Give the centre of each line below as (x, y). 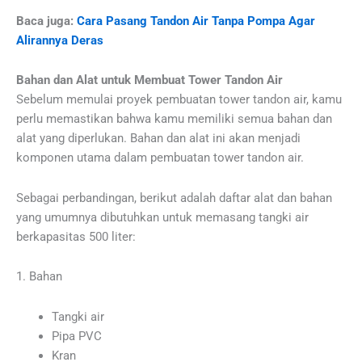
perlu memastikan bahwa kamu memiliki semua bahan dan (174, 119)
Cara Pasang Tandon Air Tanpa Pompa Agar (196, 21)
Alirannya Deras (60, 40)
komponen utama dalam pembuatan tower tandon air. (160, 158)
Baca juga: (46, 21)
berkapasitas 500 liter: (76, 236)
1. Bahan (39, 277)
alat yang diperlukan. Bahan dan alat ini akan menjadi (158, 139)
